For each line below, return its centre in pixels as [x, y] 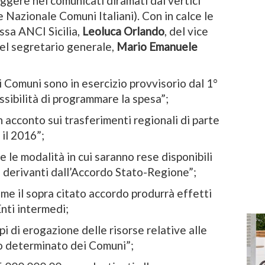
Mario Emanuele [157, 47]
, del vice [186, 31]
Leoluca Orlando [123, 31]
